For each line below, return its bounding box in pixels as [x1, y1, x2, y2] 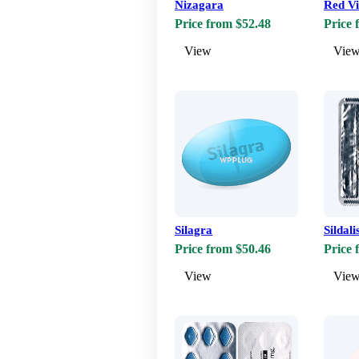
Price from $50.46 [175, 242, 271, 256]
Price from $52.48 [175, 17, 271, 31]
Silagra [175, 224, 212, 237]
